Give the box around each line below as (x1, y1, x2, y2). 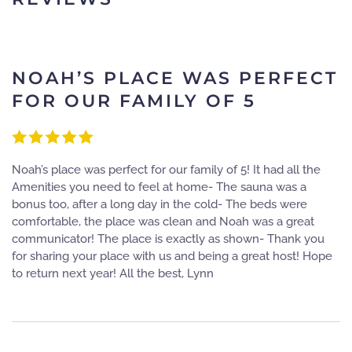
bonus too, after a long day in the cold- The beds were (12, 196, 307, 211)
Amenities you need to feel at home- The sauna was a (12, 179, 306, 194)
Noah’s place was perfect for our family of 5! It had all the (12, 162, 321, 177)
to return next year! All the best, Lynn (12, 266, 214, 280)
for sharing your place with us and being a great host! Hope (12, 248, 332, 263)
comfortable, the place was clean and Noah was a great (12, 214, 314, 229)
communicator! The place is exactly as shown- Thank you (12, 231, 324, 246)
